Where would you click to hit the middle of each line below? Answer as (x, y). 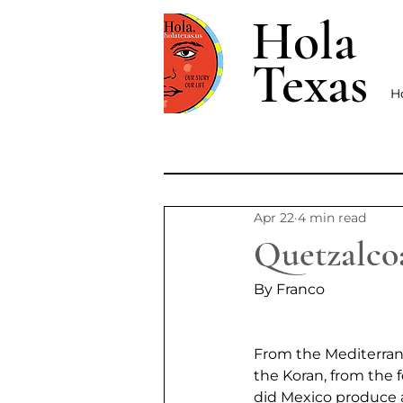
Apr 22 (274, 217)
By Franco (289, 289)
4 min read (332, 217)
